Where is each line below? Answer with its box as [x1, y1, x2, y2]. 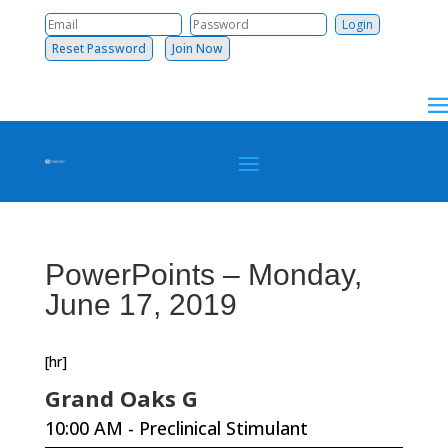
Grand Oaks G [44, 383, 198, 413]
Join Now [165, 40, 229, 57]
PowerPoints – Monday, [44, 258, 362, 291]
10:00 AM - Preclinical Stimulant [44, 416, 308, 440]
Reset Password [45, 40, 152, 57]
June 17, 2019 [44, 288, 237, 321]
